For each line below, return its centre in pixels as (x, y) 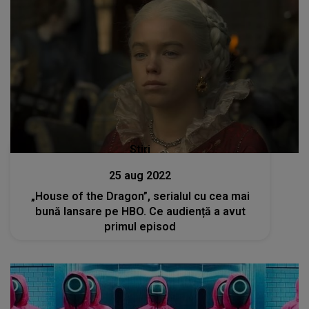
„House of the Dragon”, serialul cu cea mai (140, 197)
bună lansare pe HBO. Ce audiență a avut (140, 212)
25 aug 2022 (140, 176)
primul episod (140, 227)
